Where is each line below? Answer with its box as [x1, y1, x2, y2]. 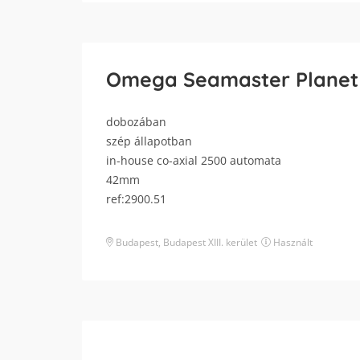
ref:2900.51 [106, 191, 166, 207]
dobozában [106, 114, 166, 130]
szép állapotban [106, 133, 192, 149]
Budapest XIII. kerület [163, 235, 257, 250]
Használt [271, 235, 313, 250]
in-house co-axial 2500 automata [106, 153, 281, 169]
